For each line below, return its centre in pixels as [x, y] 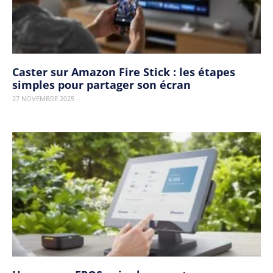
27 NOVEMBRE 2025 [43, 98]
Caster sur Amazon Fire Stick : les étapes [124, 72]
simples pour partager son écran [101, 85]
